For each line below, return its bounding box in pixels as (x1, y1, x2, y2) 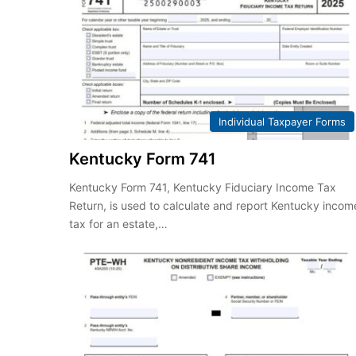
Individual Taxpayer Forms (218, 114, 346, 128)
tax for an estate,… (69, 216, 168, 230)
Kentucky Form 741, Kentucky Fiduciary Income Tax (69, 180, 337, 194)
